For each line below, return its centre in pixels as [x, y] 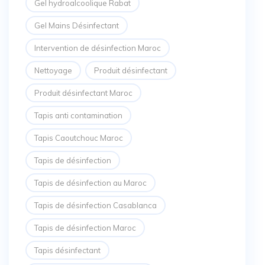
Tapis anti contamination [78, 116]
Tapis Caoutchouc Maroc [79, 138]
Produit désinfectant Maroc [83, 93]
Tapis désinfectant [67, 251]
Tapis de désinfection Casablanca [96, 206]
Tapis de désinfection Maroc [85, 228]
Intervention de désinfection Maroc [98, 48]
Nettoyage [53, 71]
